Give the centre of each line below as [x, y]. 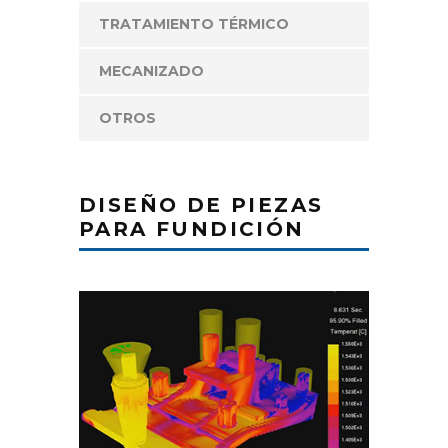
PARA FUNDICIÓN [192, 229]
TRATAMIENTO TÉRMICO [194, 24]
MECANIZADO [151, 71]
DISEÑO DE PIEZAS [201, 205]
